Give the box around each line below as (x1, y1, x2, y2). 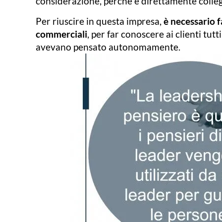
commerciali (36, 28, 87, 40)
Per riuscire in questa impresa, (36, 15, 164, 27)
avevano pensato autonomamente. (36, 41, 180, 53)
